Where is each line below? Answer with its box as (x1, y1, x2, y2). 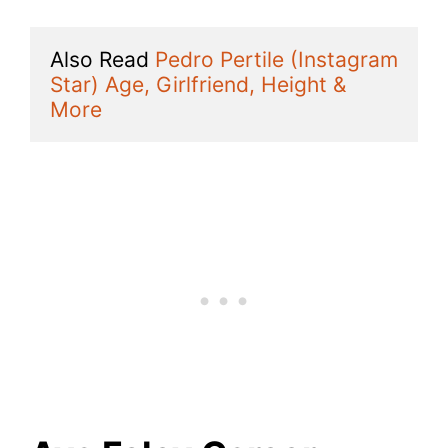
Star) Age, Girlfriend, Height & (50, 71, 346, 97)
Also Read (50, 46, 155, 72)
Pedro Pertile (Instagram (155, 46, 398, 72)
